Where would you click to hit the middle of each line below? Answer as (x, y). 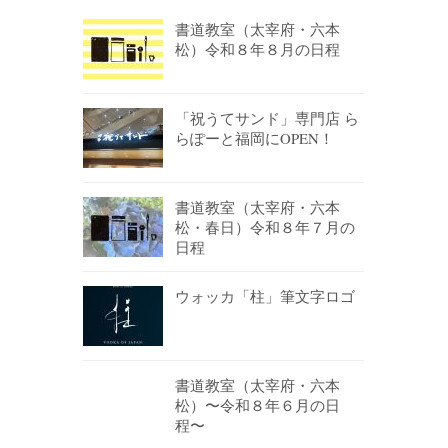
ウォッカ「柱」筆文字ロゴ (265, 296)
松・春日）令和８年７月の (265, 227)
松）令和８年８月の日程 (257, 49)
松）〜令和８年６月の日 (257, 405)
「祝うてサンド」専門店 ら (267, 118)
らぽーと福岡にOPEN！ (254, 138)
